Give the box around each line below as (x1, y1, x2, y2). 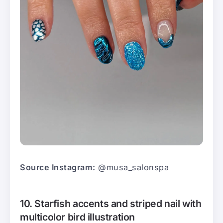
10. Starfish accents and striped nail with (20, 198, 202, 210)
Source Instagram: (20, 162, 96, 173)
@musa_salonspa (95, 162, 169, 173)
